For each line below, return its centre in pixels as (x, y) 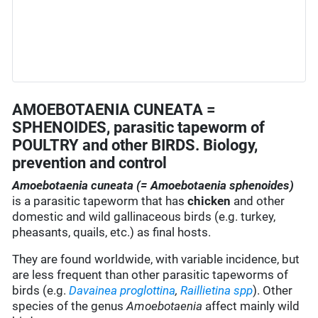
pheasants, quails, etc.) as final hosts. (112, 232)
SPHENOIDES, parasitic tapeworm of (139, 128)
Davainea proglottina (122, 291)
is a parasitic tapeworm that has (100, 201)
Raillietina (206, 291)
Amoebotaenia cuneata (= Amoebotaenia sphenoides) (153, 186)
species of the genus (70, 306)
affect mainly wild (251, 306)
